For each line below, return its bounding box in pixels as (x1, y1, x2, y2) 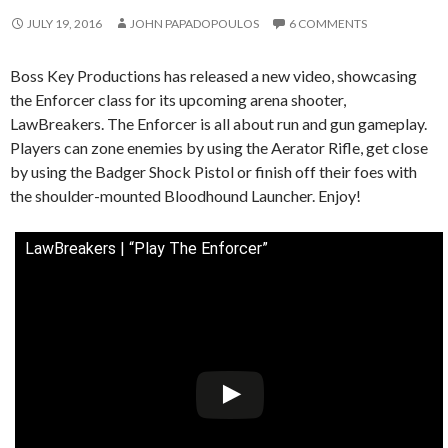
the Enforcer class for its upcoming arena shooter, (10, 89, 346, 109)
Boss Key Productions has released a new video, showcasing (10, 65, 417, 85)
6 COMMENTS (289, 15, 367, 31)
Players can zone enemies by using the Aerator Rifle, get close (10, 137, 428, 157)
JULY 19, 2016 (27, 15, 102, 31)
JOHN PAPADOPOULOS (130, 15, 259, 31)
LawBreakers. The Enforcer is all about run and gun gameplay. (10, 113, 427, 133)
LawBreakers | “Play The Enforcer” (25, 238, 268, 258)
